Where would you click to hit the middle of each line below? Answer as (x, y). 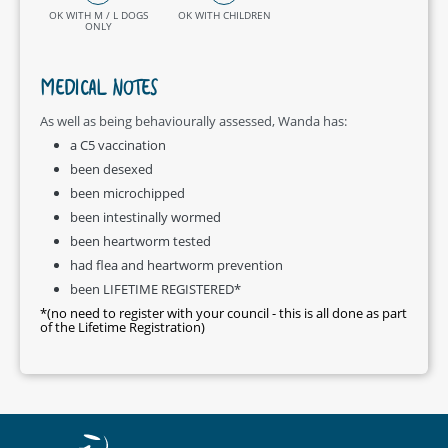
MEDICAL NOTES (98, 92)
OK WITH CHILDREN (224, 14)
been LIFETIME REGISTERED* (155, 288)
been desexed (111, 168)
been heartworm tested (140, 240)
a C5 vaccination (118, 144)
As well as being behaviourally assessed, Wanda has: (193, 120)
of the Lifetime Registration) (122, 326)
